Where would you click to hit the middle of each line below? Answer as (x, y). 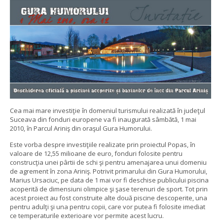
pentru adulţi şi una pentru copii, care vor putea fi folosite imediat (108, 207)
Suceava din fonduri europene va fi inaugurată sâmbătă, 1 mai (103, 120)
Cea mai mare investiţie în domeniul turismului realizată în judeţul (108, 111)
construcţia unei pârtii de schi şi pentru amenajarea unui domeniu (108, 163)
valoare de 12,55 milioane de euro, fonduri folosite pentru (96, 154)
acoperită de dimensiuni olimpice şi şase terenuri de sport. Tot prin (109, 189)
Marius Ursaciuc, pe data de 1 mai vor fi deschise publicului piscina (109, 180)
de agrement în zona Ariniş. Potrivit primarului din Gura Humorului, (109, 171)
